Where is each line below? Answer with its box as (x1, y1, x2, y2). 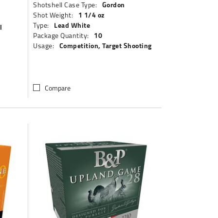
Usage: (33, 40, 54, 51)
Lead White (54, 19, 91, 31)
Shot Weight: (33, 10, 73, 20)
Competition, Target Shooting (59, 40, 152, 51)
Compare (45, 83, 71, 93)
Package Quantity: (33, 30, 89, 40)
